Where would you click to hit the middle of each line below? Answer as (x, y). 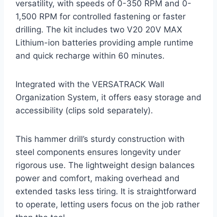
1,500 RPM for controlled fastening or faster (101, 17)
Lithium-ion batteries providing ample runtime (104, 43)
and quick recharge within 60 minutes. (90, 56)
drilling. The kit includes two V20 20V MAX (99, 30)
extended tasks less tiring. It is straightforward (106, 192)
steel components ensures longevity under (98, 152)
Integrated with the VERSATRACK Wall (90, 85)
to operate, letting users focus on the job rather (108, 205)
